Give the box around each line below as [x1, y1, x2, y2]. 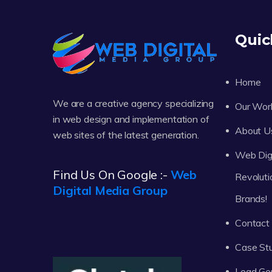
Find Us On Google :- [53, 167, 171, 183]
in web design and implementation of [53, 113, 209, 126]
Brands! [235, 192, 267, 205]
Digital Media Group [53, 183, 168, 199]
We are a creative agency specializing [53, 97, 214, 110]
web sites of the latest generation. [53, 129, 199, 141]
